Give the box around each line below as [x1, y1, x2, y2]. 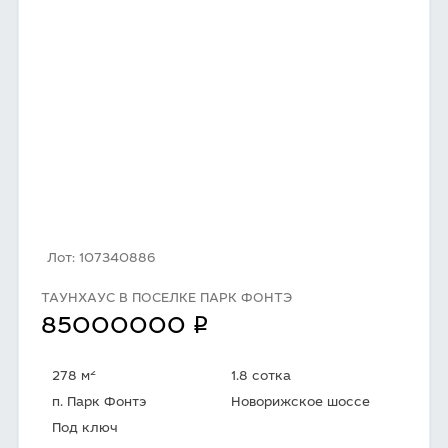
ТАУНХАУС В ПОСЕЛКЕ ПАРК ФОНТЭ [41, 293, 292, 306]
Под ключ [52, 423, 118, 436]
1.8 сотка [231, 371, 292, 384]
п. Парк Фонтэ [52, 397, 146, 410]
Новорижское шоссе [231, 397, 371, 410]
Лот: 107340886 [47, 253, 156, 266]
